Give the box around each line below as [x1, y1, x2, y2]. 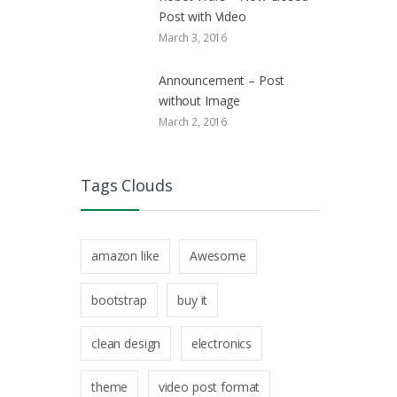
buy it [177, 291, 208, 308]
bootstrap [91, 291, 147, 308]
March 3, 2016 [159, 30, 228, 46]
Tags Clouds [81, 175, 173, 197]
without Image [159, 92, 241, 110]
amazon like [91, 247, 160, 265]
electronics [191, 334, 253, 352]
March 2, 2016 [159, 114, 228, 130]
